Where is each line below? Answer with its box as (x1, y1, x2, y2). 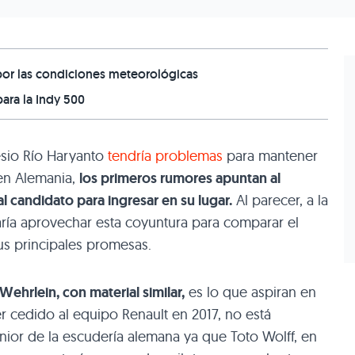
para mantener (223, 146, 318, 165)
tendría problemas (108, 146, 223, 165)
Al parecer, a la (232, 190, 328, 209)
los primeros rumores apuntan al (79, 168, 281, 188)
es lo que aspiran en (185, 282, 316, 301)
